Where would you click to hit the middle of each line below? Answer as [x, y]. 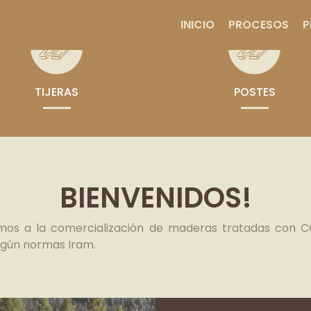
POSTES [254, 92]
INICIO [197, 24]
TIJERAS [57, 92]
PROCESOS [259, 24]
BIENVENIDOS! [155, 198]
